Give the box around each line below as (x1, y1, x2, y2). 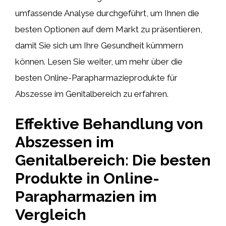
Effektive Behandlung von (15, 115, 203, 133)
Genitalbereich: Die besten (15, 151, 211, 169)
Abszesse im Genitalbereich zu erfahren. (15, 89, 168, 99)
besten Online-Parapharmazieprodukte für (15, 73, 178, 83)
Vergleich (15, 205, 86, 223)
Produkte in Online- (15, 169, 159, 187)
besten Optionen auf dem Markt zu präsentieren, (15, 24, 202, 34)
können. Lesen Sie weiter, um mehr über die (15, 56, 183, 67)
